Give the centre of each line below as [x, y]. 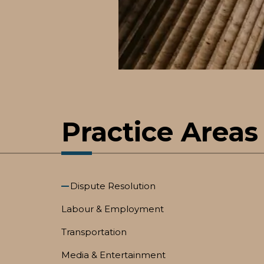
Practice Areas [160, 132]
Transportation [94, 232]
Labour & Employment [113, 209]
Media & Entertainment [113, 255]
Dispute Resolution [113, 186]
